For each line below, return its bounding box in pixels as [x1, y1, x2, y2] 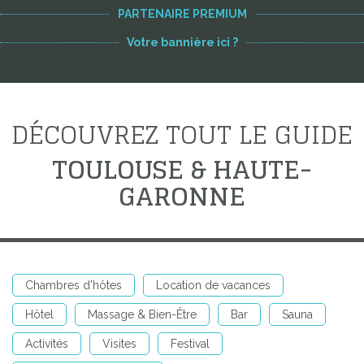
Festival [171, 336, 210, 350]
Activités [25, 336, 68, 350]
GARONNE [119, 173, 245, 219]
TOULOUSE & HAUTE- [52, 146, 312, 192]
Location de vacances [156, 278, 271, 292]
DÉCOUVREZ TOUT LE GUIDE [11, 111, 353, 157]
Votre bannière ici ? [126, 35, 238, 49]
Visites [102, 336, 136, 350]
